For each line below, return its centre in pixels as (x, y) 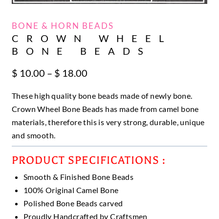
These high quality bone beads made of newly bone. (102, 96)
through (104, 109)
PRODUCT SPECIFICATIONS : (88, 161)
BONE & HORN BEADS (63, 26)
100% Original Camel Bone (71, 190)
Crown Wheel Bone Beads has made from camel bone (105, 109)
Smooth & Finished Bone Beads (79, 177)
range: (100, 85)
